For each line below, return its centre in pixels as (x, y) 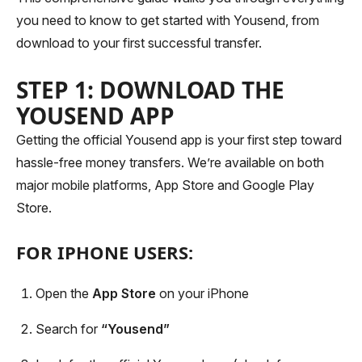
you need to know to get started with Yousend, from (168, 20)
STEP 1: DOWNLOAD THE (150, 90)
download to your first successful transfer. (139, 43)
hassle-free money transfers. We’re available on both (170, 162)
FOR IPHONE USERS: (105, 252)
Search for (68, 329)
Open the (64, 293)
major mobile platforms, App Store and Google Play (165, 185)
